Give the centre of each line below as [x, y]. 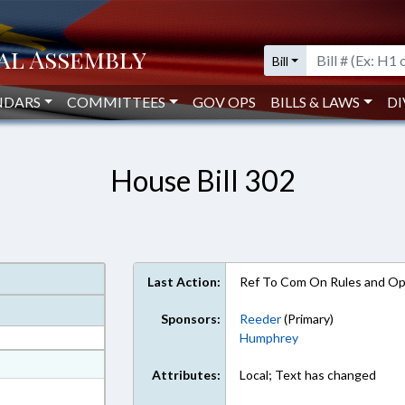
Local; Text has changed [308, 375]
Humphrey [269, 338]
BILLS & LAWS [316, 102]
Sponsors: [191, 319]
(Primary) [308, 319]
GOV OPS [225, 102]
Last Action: [184, 282]
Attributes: [187, 375]
